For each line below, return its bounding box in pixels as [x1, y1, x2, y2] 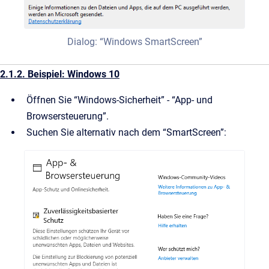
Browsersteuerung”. [26, 110, 109, 122]
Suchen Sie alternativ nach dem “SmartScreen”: [26, 126, 226, 138]
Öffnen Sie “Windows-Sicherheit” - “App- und [26, 94, 213, 106]
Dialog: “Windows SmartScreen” [67, 35, 202, 47]
